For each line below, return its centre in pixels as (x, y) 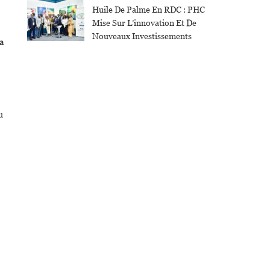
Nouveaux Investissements (142, 36)
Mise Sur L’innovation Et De (144, 23)
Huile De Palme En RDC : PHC (148, 10)
